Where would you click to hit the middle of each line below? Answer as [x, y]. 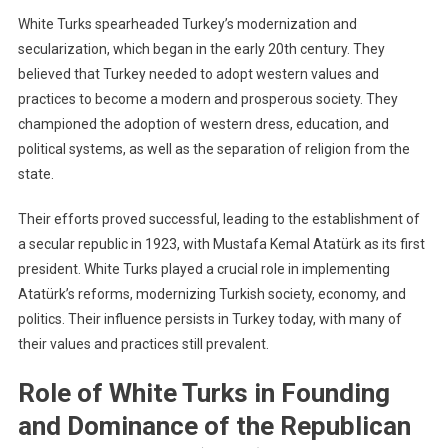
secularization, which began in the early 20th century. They [201, 48]
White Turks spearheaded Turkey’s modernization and [187, 23]
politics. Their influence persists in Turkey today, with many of [209, 318]
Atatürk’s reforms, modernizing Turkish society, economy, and [211, 293]
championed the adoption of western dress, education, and [203, 123]
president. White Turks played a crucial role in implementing [203, 268]
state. [35, 173]
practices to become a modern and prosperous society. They [207, 98]
